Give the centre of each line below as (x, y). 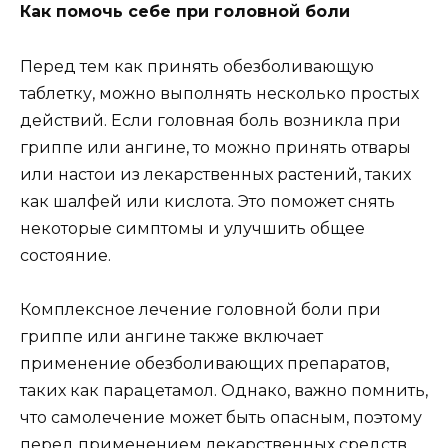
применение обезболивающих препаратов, (204, 363)
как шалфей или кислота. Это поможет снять (207, 201)
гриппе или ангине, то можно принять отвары (215, 147)
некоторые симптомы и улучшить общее (192, 228)
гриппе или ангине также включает (171, 336)
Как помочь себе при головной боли (185, 12)
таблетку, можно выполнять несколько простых (219, 93)
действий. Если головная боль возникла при (210, 120)
